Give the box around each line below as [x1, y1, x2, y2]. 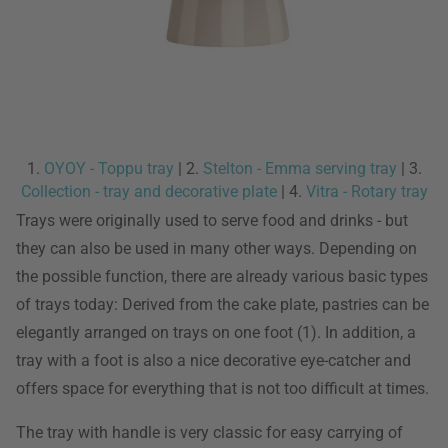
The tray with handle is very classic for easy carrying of [16, 423, 403, 442]
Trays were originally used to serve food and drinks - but [16, 211, 408, 230]
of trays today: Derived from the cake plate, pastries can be [16, 295, 429, 314]
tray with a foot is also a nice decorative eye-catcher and [16, 351, 411, 370]
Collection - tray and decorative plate [20, 182, 277, 201]
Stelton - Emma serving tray [202, 159, 397, 178]
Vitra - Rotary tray [305, 182, 428, 201]
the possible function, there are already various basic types [16, 267, 428, 286]
